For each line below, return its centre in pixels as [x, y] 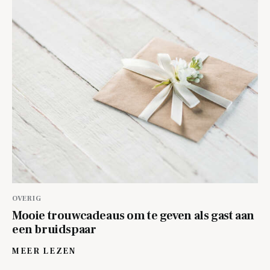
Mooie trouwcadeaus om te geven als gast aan [133, 216]
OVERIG [27, 199]
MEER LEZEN [44, 252]
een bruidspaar [54, 230]
